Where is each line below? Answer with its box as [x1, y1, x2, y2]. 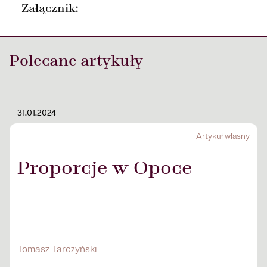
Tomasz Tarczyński [17, 243, 97, 255]
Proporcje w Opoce [17, 157, 192, 179]
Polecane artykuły [10, 52, 143, 70]
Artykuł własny [196, 131, 250, 141]
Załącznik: [21, 2, 78, 15]
